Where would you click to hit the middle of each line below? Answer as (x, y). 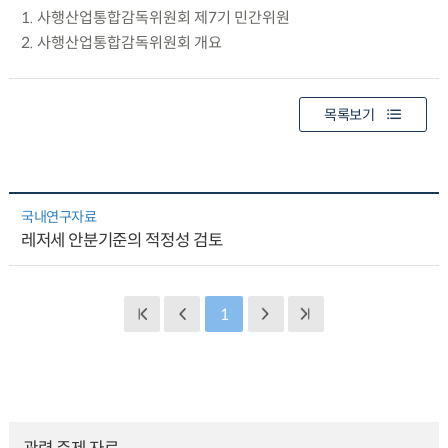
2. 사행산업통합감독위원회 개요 (121, 42)
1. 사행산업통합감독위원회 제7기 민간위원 (155, 17)
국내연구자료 (58, 217)
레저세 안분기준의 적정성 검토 (121, 241)
